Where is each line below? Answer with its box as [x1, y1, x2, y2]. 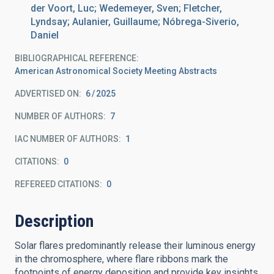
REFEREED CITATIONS [15, 179, 100, 189]
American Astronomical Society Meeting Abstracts [15, 66, 217, 76]
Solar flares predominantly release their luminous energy [15, 240, 256, 251]
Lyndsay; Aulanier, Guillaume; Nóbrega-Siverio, [31, 16, 239, 28]
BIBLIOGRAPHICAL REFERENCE [15, 53, 136, 63]
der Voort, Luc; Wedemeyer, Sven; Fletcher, [31, 2, 222, 14]
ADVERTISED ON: [15, 89, 81, 98]
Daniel [31, 29, 59, 41]
